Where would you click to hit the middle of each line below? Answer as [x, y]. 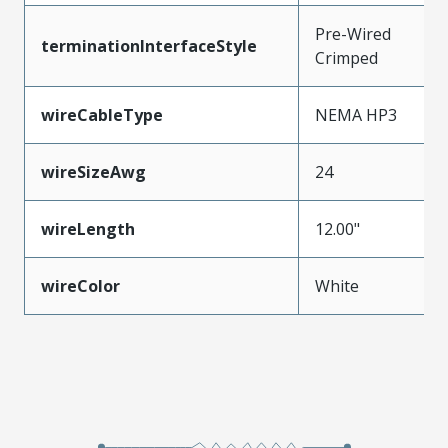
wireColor [80, 285]
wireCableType [102, 114]
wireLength [88, 228]
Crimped [346, 57]
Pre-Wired [353, 33]
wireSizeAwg [93, 171]
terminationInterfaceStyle [149, 45]
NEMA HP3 [356, 114]
